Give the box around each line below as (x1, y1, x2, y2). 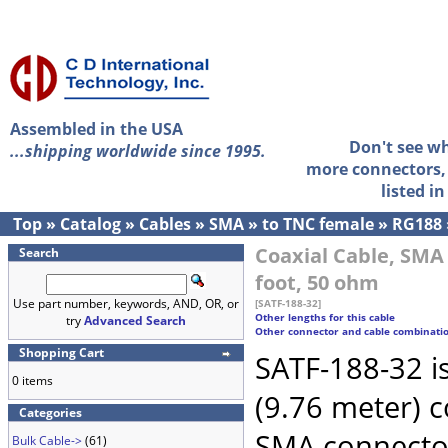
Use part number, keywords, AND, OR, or (13, 295, 239, 312)
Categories (19, 404, 82, 421)
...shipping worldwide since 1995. (10, 140, 266, 162)
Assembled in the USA (10, 118, 183, 140)
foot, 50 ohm (255, 269, 379, 296)
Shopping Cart (19, 344, 104, 361)
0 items (12, 372, 53, 389)
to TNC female (262, 213, 374, 235)
